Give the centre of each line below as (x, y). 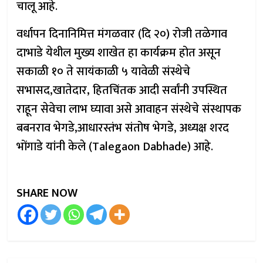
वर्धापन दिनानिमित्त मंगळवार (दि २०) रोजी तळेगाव (122, 34)
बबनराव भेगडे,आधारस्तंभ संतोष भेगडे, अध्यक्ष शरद (123, 128)
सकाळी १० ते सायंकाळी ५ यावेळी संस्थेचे (104, 72)
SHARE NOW (47, 193)
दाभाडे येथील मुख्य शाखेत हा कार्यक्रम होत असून (119, 53)
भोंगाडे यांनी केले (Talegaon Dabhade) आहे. (115, 147)
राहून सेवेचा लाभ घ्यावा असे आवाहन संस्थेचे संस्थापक (129, 109)
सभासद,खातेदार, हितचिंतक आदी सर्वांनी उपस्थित (122, 90)
